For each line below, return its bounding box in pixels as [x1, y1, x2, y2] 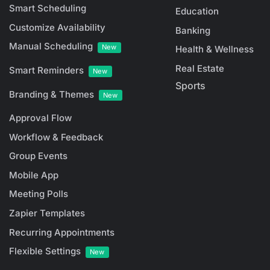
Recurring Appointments [9, 226, 115, 238]
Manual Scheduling [9, 40, 93, 52]
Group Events [9, 150, 67, 162]
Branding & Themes [9, 88, 94, 100]
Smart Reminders [9, 64, 84, 76]
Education [175, 5, 219, 17]
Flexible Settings [9, 245, 81, 257]
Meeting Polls [9, 188, 68, 200]
